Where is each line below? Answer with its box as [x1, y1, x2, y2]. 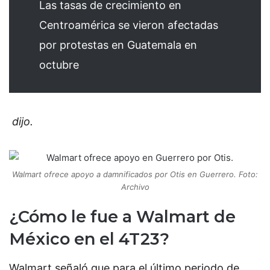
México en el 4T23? [9, 228, 169, 249]
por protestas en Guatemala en [39, 39, 197, 52]
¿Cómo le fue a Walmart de [9, 206, 236, 227]
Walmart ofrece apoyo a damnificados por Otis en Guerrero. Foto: [12, 169, 258, 179]
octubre [39, 58, 79, 72]
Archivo [121, 181, 149, 192]
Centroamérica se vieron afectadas [39, 19, 218, 32]
